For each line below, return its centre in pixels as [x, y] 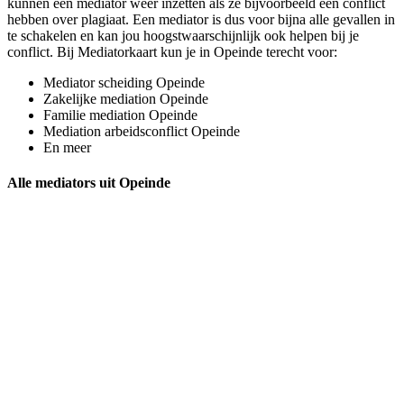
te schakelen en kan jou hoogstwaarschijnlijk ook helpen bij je [183, 35]
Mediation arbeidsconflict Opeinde [142, 131]
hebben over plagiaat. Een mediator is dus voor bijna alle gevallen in [201, 19]
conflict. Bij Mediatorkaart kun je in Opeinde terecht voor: [172, 51]
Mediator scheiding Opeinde [124, 82]
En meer [67, 147]
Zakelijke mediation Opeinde [126, 98]
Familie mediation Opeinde [120, 115]
